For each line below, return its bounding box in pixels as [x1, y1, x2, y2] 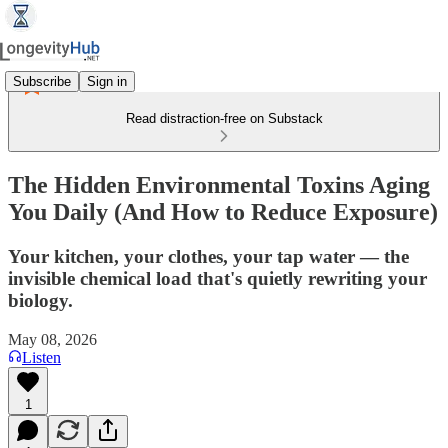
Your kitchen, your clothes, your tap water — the [8, 245, 409, 267]
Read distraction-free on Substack [125, 111, 323, 126]
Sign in [87, 73, 127, 89]
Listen [22, 348, 61, 366]
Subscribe [13, 73, 71, 89]
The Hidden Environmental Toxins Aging [8, 171, 430, 198]
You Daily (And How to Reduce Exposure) [8, 198, 438, 225]
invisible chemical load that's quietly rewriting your [8, 267, 427, 289]
